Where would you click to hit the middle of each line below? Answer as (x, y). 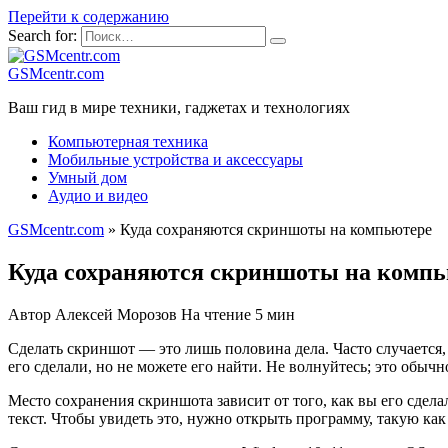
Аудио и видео (98, 195)
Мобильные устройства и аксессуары (175, 159)
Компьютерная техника (128, 141)
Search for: (42, 35)
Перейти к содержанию (88, 16)
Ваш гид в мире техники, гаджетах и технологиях (179, 107)
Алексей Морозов (116, 314)
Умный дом (87, 177)
